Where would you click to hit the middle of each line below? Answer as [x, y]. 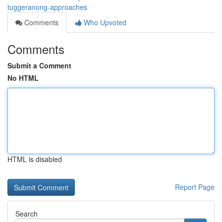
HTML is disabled [35, 159]
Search [27, 214]
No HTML [23, 78]
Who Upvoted [104, 22]
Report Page [195, 187]
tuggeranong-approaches [47, 7]
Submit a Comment [39, 65]
